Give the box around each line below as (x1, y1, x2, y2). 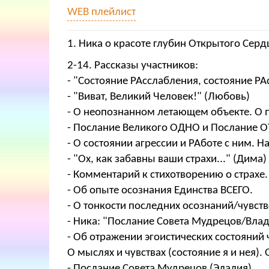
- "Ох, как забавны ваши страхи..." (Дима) (67, 154, 267, 166)
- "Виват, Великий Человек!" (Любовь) (67, 91, 250, 103)
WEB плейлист (67, 7, 136, 19)
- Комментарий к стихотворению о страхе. (67, 169, 268, 181)
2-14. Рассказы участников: (67, 60, 198, 72)
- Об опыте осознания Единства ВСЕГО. (67, 185, 253, 197)
